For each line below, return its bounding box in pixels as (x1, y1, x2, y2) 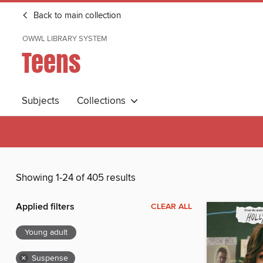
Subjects (22, 95, 59, 107)
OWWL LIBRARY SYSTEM (22, 34, 107, 43)
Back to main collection (31, 11, 121, 21)
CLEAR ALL (151, 201, 192, 213)
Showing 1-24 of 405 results (16, 171, 136, 185)
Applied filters (16, 201, 75, 214)
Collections (77, 95, 130, 107)
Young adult (25, 227, 68, 238)
